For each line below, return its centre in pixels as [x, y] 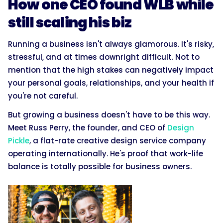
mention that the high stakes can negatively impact [111, 70]
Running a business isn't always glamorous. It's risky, [111, 44]
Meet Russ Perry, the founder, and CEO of [88, 127]
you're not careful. [43, 96]
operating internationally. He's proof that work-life [106, 153]
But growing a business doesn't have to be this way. [109, 114]
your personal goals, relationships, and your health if [111, 83]
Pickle [19, 140]
